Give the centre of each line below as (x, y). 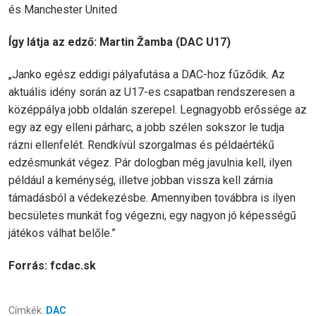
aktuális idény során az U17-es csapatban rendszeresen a (152, 92)
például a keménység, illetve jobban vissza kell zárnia (141, 180)
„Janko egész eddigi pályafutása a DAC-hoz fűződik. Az (147, 74)
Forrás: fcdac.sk (52, 266)
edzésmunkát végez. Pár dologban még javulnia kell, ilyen (150, 163)
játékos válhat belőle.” (62, 233)
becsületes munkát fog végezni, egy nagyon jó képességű (152, 215)
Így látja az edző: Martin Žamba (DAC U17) (120, 42)
